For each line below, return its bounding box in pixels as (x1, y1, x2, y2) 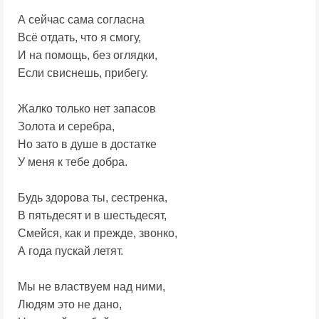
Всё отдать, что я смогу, (18, 31, 141, 44)
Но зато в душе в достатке (18, 138, 157, 151)
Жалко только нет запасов (18, 103, 156, 115)
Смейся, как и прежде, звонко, (18, 227, 177, 240)
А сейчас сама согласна (18, 14, 145, 26)
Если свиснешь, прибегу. (18, 67, 148, 80)
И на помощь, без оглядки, (18, 49, 157, 62)
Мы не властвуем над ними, (18, 281, 165, 293)
